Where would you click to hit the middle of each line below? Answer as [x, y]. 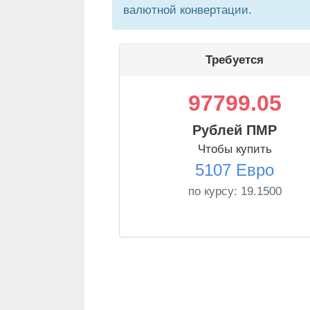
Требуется [235, 60]
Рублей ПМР [235, 130]
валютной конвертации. [188, 10]
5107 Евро [235, 170]
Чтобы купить [235, 149]
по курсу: [214, 191]
